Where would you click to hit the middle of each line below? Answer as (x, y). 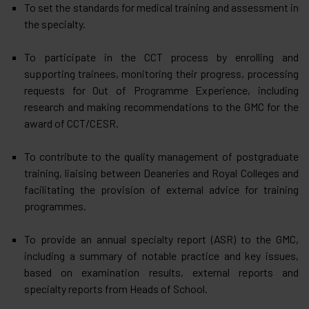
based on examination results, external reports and (161, 272)
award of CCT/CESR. (71, 123)
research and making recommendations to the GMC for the (161, 106)
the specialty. (55, 23)
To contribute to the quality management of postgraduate (161, 156)
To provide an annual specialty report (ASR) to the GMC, (161, 239)
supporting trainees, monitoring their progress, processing (161, 73)
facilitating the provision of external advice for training (161, 189)
